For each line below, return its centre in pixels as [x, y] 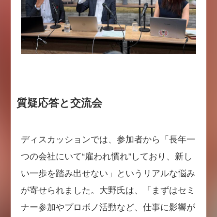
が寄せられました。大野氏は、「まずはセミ [108, 191]
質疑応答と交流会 [59, 103]
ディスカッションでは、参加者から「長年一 [108, 140]
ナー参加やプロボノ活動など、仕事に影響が [108, 208]
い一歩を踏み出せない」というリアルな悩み [108, 174]
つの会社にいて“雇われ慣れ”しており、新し [106, 157]
